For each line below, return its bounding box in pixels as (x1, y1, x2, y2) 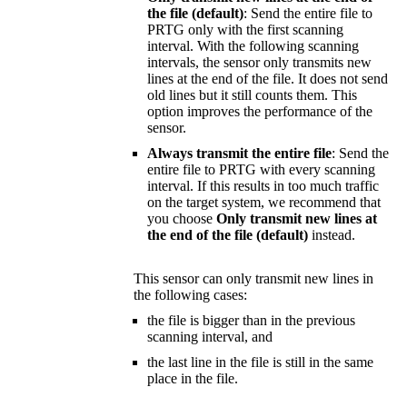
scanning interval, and (147, 329, 273, 345)
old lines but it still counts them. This (147, 87, 357, 104)
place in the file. (147, 371, 238, 387)
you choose (147, 211, 216, 227)
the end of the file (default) (147, 227, 308, 243)
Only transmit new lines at (216, 211, 377, 227)
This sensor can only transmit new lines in (134, 271, 373, 287)
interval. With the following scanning (147, 38, 359, 55)
